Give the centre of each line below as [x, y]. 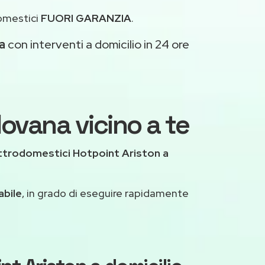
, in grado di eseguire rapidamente [105, 193]
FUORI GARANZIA [86, 18]
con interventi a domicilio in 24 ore [97, 45]
